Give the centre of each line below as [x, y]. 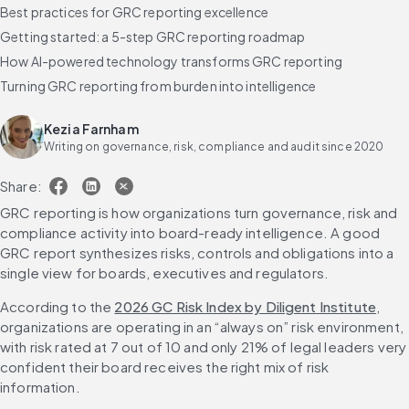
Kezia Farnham [91, 128]
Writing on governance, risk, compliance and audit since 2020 [214, 146]
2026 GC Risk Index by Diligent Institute [246, 307]
